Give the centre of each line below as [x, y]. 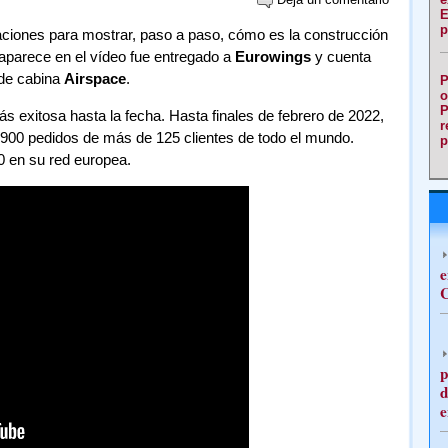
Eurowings [272, 56]
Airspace [94, 78]
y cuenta [340, 56]
